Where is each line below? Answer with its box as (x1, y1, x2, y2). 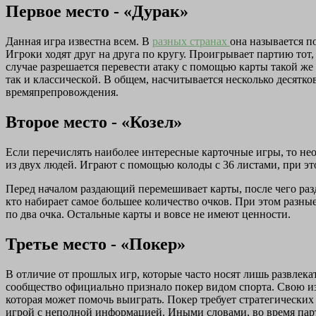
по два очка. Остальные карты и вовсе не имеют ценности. (6, 207, 291, 220)
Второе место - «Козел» (6, 112, 182, 131)
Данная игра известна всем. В (6, 35, 152, 47)
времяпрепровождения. (6, 85, 119, 98)
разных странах (152, 35, 230, 47)
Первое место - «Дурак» (6, 1, 188, 20)
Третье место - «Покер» (6, 234, 186, 253)
